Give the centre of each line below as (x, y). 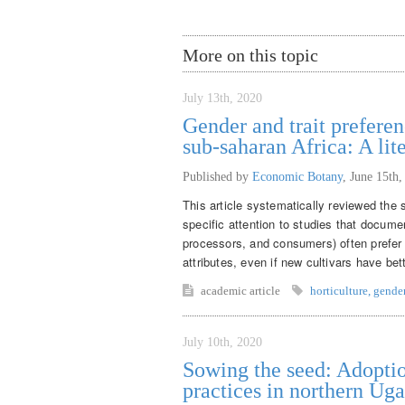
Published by (217, 176)
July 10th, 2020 (222, 342)
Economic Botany (297, 176)
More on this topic (250, 55)
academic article (242, 290)
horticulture (339, 290)
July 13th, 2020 (222, 98)
